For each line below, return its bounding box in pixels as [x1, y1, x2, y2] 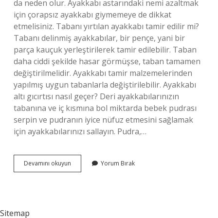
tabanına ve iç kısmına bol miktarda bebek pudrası [14, 103, 197, 113]
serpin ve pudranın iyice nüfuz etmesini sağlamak [14, 114, 193, 125]
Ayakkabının [71, 159, 104, 167]
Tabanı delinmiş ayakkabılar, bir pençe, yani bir [14, 33, 185, 43]
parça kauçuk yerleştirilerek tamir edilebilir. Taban [14, 44, 197, 55]
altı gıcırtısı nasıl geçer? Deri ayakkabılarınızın [14, 91, 179, 102]
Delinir [71, 185, 89, 193]
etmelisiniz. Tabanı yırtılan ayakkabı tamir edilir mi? [14, 21, 199, 32]
